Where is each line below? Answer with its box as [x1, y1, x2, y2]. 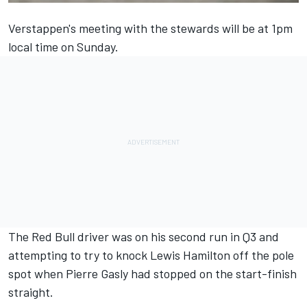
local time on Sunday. [8, 38, 119, 54]
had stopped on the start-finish [128, 265, 297, 281]
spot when [8, 265, 66, 281]
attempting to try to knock [8, 247, 150, 262]
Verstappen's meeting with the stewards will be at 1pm [8, 20, 293, 36]
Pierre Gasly [66, 265, 128, 281]
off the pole [230, 247, 294, 262]
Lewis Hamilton [150, 247, 230, 262]
